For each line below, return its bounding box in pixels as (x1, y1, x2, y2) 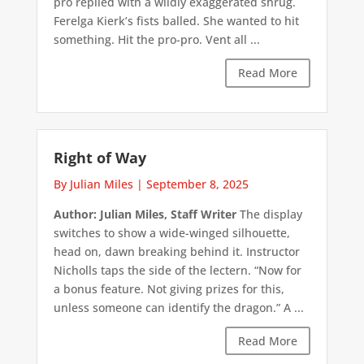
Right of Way (53, 147, 146, 167)
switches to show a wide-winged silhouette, (53, 224, 290, 240)
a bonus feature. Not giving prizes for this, (53, 280, 284, 297)
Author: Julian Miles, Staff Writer (53, 206, 236, 222)
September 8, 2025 (145, 175, 249, 192)
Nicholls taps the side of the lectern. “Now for (53, 262, 301, 278)
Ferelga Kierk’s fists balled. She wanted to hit (53, 13, 299, 29)
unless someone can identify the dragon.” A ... (53, 299, 304, 315)
